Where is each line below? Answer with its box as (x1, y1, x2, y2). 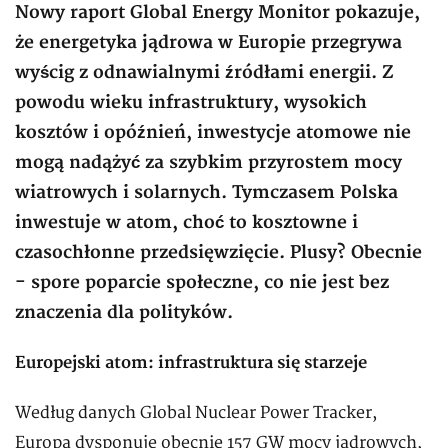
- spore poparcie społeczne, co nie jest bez (15, 272, 389, 294)
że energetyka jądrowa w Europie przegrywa (15, 32, 402, 54)
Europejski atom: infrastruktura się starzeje (15, 353, 367, 374)
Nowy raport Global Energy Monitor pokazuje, (15, 2, 420, 24)
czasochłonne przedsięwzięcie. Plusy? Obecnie (15, 242, 422, 264)
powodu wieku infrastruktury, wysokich (15, 92, 367, 114)
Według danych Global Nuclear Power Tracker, (15, 403, 377, 424)
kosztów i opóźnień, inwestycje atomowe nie (15, 122, 411, 144)
